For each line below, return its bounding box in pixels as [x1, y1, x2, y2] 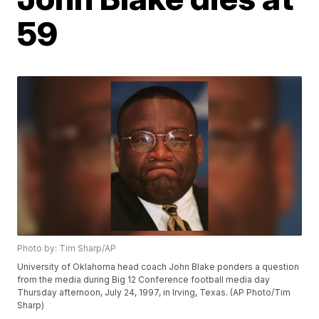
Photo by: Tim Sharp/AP [17, 243, 117, 254]
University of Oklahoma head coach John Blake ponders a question [17, 261, 300, 273]
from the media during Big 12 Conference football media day [17, 274, 271, 286]
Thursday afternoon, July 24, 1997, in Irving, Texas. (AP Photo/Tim [17, 287, 291, 298]
